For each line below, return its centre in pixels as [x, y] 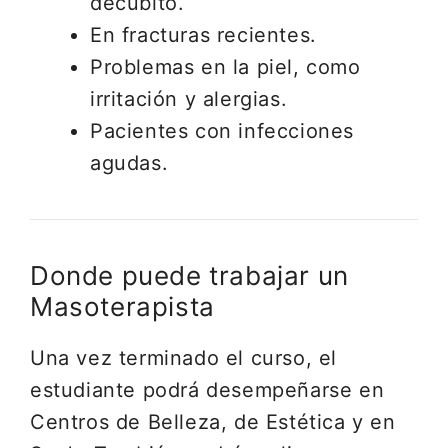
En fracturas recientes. [203, 35]
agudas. [129, 163]
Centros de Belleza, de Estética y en [213, 422]
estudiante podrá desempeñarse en [207, 390]
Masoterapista [122, 306]
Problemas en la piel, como [225, 67]
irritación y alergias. [189, 99]
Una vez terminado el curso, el [184, 358]
